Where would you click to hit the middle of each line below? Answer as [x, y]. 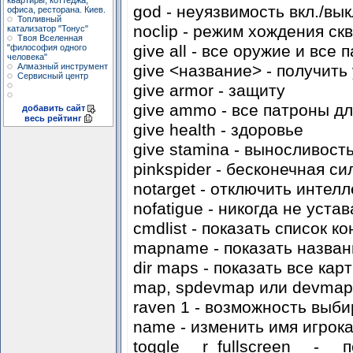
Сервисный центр [53, 76]
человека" [27, 57]
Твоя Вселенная [50, 38]
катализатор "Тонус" [48, 28]
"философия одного [47, 47]
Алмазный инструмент [63, 66]
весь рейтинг [53, 118]
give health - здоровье [218, 130]
